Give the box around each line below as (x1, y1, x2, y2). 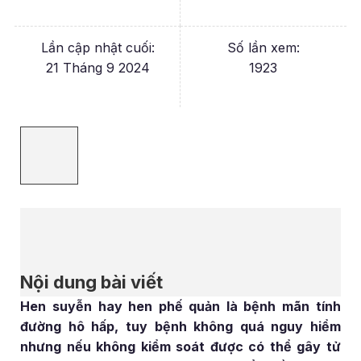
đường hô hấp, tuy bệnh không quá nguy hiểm (20, 317, 341, 334)
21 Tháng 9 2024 (45, 59, 150, 76)
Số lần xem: (226, 39, 300, 56)
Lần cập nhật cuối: (40, 39, 155, 56)
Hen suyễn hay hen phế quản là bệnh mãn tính (20, 297, 341, 314)
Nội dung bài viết (20, 271, 164, 293)
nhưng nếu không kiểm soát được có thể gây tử (20, 338, 341, 355)
